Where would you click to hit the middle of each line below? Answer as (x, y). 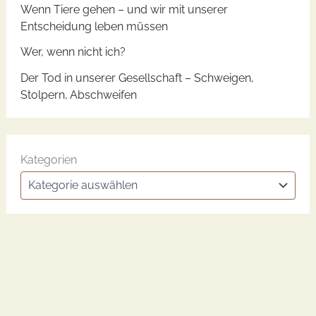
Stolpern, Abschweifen (78, 95)
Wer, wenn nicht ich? (73, 52)
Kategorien (48, 160)
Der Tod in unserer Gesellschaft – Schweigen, (137, 78)
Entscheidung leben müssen (94, 27)
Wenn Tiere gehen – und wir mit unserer (124, 10)
